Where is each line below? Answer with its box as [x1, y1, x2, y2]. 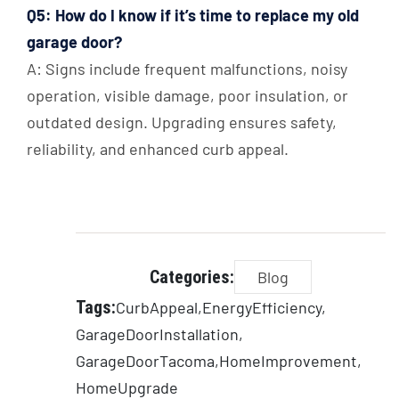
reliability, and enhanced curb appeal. [27, 139, 289, 159]
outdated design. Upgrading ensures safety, [27, 112, 337, 133]
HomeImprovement [219, 351, 357, 371]
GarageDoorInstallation [76, 324, 239, 345]
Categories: [150, 266, 234, 289]
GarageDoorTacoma [76, 351, 215, 371]
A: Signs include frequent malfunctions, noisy [27, 59, 347, 79]
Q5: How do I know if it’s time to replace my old [27, 5, 359, 26]
